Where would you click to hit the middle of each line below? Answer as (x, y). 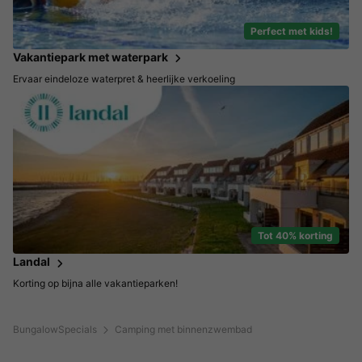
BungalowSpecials (55, 330)
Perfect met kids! (292, 31)
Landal (32, 262)
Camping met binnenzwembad (183, 330)
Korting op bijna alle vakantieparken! (95, 284)
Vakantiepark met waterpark (90, 57)
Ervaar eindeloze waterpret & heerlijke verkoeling (124, 78)
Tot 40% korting (295, 236)
